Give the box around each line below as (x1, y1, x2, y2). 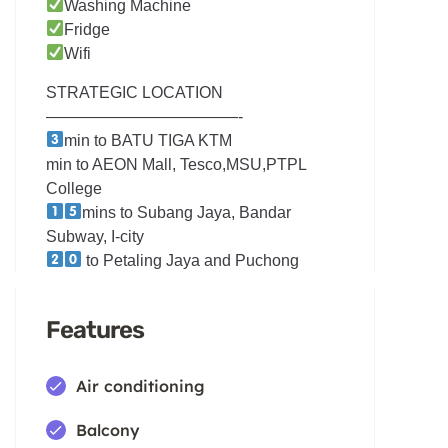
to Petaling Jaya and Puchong (82, 251, 300, 269)
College (46, 179, 102, 197)
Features (46, 315, 144, 344)
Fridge (64, 20, 111, 38)
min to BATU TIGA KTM (64, 131, 233, 149)
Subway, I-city (46, 227, 144, 245)
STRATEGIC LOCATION (46, 83, 223, 101)
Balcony (76, 419, 140, 440)
